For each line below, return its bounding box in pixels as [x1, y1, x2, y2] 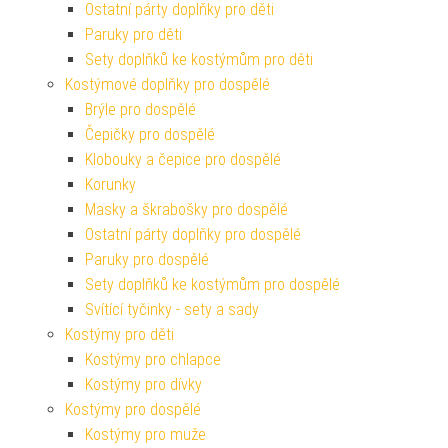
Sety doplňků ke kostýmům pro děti [85, 50, 313, 70]
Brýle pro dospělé [85, 100, 196, 120]
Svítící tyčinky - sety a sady [85, 300, 259, 320]
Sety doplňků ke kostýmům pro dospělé [85, 275, 340, 295]
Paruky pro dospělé [85, 250, 209, 270]
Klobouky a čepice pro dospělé [85, 150, 281, 170]
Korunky [85, 175, 136, 195]
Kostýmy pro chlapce [85, 350, 221, 370]
